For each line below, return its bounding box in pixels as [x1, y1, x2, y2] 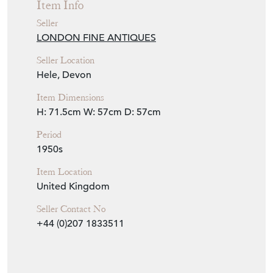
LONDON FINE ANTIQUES [37, 31, 156, 44]
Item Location [37, 165, 92, 178]
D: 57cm [124, 105, 161, 118]
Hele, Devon [37, 68, 91, 81]
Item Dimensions [37, 91, 104, 104]
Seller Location [37, 54, 94, 66]
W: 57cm [83, 105, 122, 118]
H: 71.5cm [37, 105, 81, 118]
